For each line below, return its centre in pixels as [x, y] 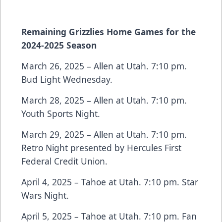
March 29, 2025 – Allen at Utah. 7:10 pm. [104, 135]
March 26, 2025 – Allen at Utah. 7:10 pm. [104, 66]
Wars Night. [46, 195]
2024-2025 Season [59, 45]
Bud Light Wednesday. [68, 80]
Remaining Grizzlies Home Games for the [109, 32]
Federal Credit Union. [66, 161]
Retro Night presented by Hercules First [101, 148]
